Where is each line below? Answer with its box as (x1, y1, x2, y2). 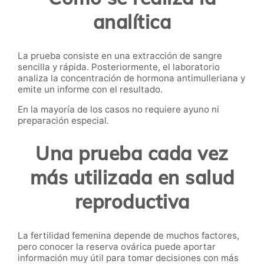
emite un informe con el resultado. (18, 83, 163, 95)
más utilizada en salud (29, 166, 235, 190)
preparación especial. (18, 114, 109, 126)
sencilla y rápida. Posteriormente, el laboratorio (18, 61, 220, 72)
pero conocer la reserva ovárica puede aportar (18, 240, 216, 252)
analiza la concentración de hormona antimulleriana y (18, 72, 245, 84)
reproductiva (74, 190, 190, 214)
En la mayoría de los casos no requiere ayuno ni (18, 103, 219, 115)
